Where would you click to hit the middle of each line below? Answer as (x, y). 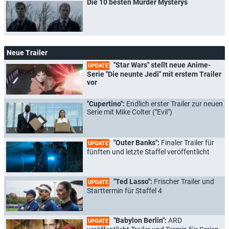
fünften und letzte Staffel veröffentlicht (148, 152)
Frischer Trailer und (184, 181)
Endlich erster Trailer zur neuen (175, 104)
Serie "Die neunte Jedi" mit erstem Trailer (154, 74)
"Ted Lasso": (133, 181)
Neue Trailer (27, 52)
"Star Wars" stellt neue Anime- (161, 65)
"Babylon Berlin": (140, 220)
